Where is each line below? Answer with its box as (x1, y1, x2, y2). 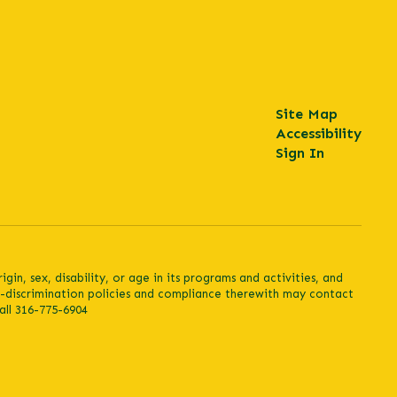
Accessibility (275, 125, 362, 142)
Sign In (275, 144, 324, 161)
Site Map (275, 105, 338, 122)
